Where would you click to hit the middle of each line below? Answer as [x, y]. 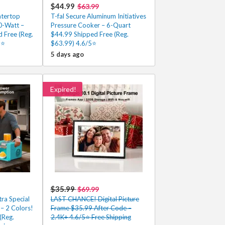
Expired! [63, 89]
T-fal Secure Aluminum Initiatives [98, 16]
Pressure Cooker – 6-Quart [90, 25]
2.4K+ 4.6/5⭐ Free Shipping [91, 217]
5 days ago [67, 54]
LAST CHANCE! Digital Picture [95, 199]
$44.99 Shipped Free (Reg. [89, 34]
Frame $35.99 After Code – [91, 208]
